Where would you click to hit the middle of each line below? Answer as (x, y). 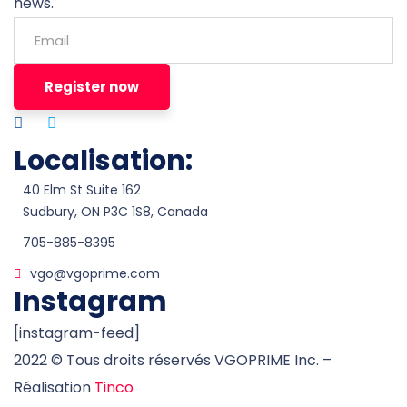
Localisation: (103, 161)
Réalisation (54, 388)
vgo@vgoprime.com (95, 274)
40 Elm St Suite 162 (82, 190)
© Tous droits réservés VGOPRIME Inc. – (189, 361)
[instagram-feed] (77, 333)
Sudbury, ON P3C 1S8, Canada (115, 212)
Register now (92, 87)
